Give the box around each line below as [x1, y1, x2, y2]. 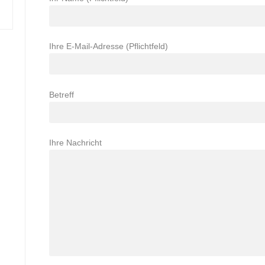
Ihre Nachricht [49, 137, 102, 147]
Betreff [49, 89, 75, 99]
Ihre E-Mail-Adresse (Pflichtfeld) [49, 41, 169, 51]
